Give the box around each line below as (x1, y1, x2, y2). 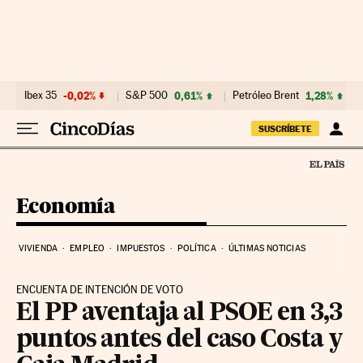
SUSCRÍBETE (258, 123, 312, 135)
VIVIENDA (19, 242, 58, 254)
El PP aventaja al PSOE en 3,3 (16, 301, 342, 326)
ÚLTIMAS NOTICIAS (228, 242, 305, 254)
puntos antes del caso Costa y (16, 327, 343, 352)
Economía (16, 192, 116, 218)
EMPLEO (70, 242, 105, 254)
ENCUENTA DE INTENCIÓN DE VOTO (16, 283, 183, 296)
